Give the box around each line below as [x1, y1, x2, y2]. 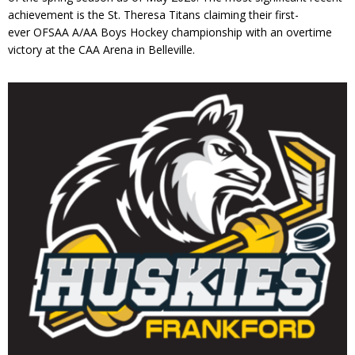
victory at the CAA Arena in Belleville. [8, 41, 195, 57]
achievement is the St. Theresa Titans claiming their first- [8, 6, 299, 22]
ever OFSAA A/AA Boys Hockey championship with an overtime [8, 24, 332, 40]
